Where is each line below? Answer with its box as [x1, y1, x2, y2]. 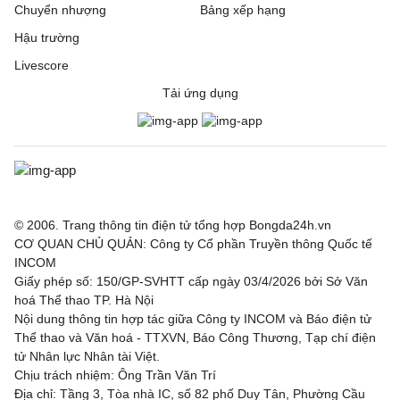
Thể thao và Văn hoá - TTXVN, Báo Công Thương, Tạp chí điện [14, 330, 376, 345]
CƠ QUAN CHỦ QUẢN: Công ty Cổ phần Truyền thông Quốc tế [14, 237, 372, 251]
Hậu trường [14, 30, 79, 45]
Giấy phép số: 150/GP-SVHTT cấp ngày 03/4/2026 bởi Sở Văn [14, 274, 368, 288]
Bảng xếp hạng [200, 3, 286, 17]
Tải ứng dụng [162, 86, 238, 100]
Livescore [14, 58, 69, 72]
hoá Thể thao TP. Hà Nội [14, 293, 154, 307]
